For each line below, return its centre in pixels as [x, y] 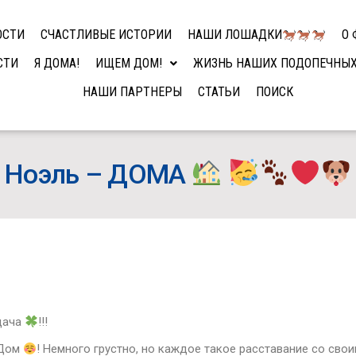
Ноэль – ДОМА [98, 174]
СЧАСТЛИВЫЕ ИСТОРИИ [106, 35]
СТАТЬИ [219, 92]
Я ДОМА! [57, 63]
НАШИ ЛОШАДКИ [235, 35]
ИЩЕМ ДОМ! [129, 63]
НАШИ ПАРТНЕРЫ [133, 92]
